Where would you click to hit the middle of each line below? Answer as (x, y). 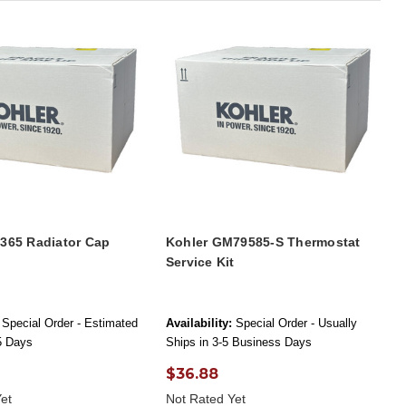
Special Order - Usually (296, 324)
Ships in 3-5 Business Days (238, 343)
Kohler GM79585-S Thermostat (263, 242)
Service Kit (200, 262)
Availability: (198, 324)
